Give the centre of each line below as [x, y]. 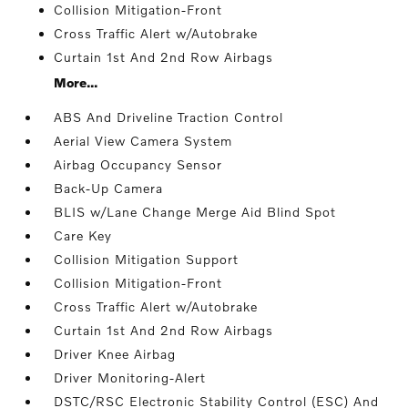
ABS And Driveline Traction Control [169, 117]
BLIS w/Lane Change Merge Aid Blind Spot [195, 212]
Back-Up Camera [109, 188]
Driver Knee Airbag [115, 354]
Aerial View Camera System [143, 141]
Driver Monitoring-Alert [130, 377]
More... [76, 82]
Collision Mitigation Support [147, 259]
